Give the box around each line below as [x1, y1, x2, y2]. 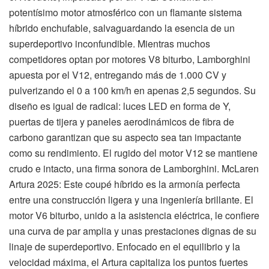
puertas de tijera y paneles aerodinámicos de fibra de [9, 114, 234, 128]
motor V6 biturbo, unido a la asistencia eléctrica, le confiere [9, 208, 259, 222]
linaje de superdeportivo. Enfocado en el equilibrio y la [9, 239, 240, 253]
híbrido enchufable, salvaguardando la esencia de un [9, 20, 235, 35]
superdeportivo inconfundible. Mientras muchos [9, 36, 210, 50]
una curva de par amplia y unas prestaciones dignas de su [9, 223, 256, 238]
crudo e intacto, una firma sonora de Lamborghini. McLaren [9, 161, 259, 175]
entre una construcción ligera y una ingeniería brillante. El [9, 192, 253, 207]
